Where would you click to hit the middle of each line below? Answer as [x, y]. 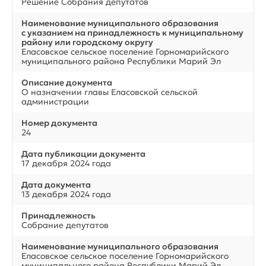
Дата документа [56, 184]
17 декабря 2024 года [66, 163]
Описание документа [67, 82]
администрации [55, 101]
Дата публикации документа [83, 153]
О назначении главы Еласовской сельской [110, 92]
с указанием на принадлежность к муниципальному [132, 32]
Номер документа [59, 123]
